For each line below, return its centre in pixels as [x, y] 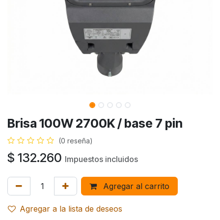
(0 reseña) [76, 141]
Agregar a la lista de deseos [71, 209]
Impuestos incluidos [101, 159]
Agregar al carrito [135, 186]
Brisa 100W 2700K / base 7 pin [95, 123]
